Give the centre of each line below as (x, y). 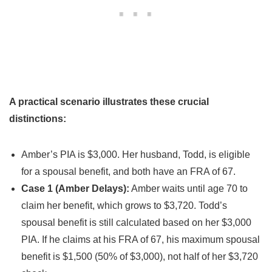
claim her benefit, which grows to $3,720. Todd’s (124, 205)
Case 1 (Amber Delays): (75, 188)
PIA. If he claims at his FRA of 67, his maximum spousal (141, 239)
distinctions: (38, 118)
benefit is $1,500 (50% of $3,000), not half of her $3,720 (140, 256)
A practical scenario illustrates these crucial (109, 101)
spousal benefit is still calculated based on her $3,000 (136, 222)
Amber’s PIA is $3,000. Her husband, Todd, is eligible (136, 154)
